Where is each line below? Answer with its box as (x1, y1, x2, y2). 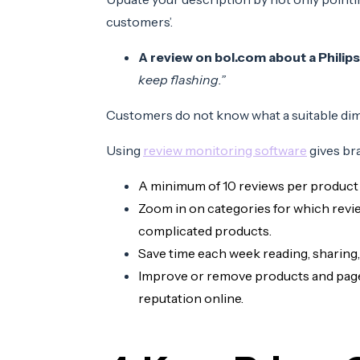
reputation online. (138, 290, 243, 307)
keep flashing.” (138, 72, 226, 88)
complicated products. (138, 223, 272, 239)
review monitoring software (143, 142, 307, 159)
